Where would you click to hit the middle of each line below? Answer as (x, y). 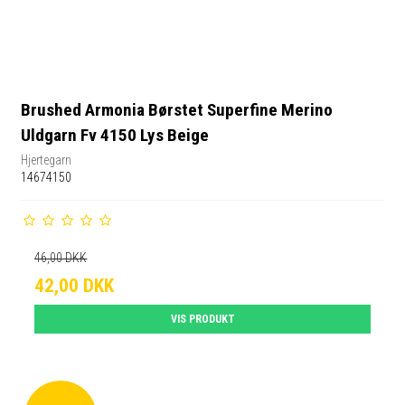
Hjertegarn (47, 160)
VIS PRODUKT (202, 319)
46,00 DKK (61, 257)
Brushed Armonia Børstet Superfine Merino (177, 110)
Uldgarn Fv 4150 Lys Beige (115, 136)
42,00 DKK (75, 285)
